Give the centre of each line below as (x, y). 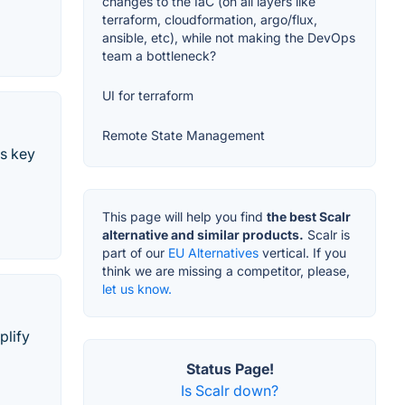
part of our (135, 253)
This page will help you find (184, 217)
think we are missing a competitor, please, (226, 271)
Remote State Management (184, 136)
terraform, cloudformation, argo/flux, (210, 20)
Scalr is (327, 235)
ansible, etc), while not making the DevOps (229, 38)
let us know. (137, 289)
